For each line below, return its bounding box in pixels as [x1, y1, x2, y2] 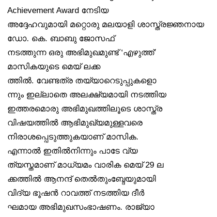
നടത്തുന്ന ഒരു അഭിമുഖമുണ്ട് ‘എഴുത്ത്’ [7, 47, 156, 57]
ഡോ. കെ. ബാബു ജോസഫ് [7, 33, 114, 43]
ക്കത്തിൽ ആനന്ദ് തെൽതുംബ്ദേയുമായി [7, 174, 156, 183]
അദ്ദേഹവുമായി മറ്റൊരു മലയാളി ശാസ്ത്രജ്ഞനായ [7, 19, 204, 29]
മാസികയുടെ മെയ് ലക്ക [7, 62, 100, 71]
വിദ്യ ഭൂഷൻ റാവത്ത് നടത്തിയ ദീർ [7, 188, 144, 197]
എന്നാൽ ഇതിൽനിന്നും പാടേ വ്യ [7, 146, 138, 155]
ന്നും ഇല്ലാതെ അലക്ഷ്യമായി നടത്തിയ [7, 90, 166, 99]
